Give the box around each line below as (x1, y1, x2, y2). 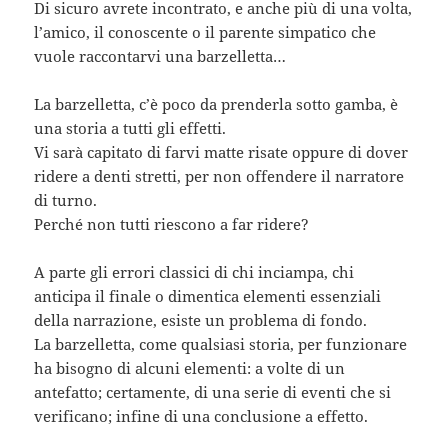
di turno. (34, 190, 98, 211)
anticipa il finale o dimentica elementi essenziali (34, 286, 382, 307)
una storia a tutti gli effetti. (34, 118, 227, 139)
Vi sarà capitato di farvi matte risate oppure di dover (34, 142, 409, 163)
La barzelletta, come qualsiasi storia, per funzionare (34, 334, 408, 355)
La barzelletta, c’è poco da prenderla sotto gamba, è (34, 94, 399, 115)
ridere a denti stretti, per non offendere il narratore (34, 166, 405, 187)
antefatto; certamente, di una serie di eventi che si (34, 382, 392, 403)
